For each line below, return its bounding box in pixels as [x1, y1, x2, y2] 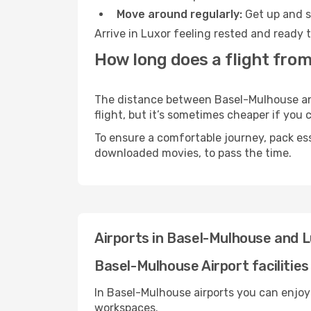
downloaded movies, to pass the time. [94, 146, 292, 160]
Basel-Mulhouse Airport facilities [94, 258, 309, 274]
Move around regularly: [117, 8, 242, 21]
